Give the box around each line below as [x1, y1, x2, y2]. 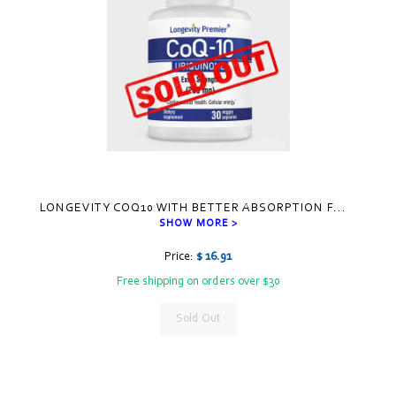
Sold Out [175, 313, 221, 325]
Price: [164, 251, 196, 263]
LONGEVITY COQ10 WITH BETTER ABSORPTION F [39, 202, 333, 215]
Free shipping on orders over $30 [116, 276, 280, 288]
